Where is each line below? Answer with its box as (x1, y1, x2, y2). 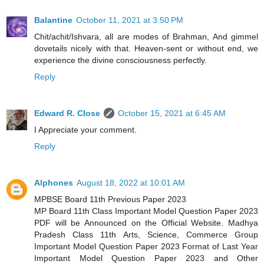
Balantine (34, 15, 72, 25)
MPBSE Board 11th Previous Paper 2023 (34, 194, 186, 204)
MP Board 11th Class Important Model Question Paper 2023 (34, 206, 258, 216)
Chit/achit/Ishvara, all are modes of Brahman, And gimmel (34, 32, 258, 42)
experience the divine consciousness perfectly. (34, 55, 207, 65)
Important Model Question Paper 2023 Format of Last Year (34, 242, 258, 252)
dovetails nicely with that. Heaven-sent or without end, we (34, 44, 258, 54)
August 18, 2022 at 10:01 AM (77, 178, 185, 188)
